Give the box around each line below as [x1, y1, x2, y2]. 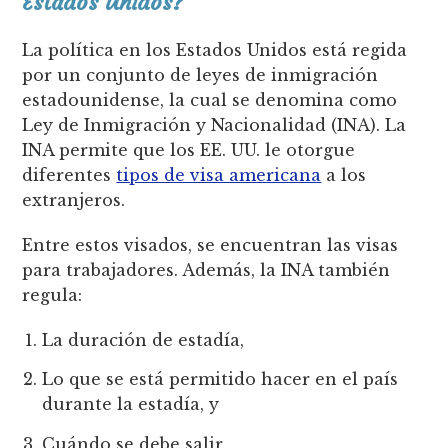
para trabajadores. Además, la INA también [22, 260, 391, 281]
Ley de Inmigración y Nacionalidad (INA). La [22, 115, 407, 136]
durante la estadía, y [42, 394, 220, 415]
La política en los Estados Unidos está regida [22, 40, 408, 61]
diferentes [22, 165, 117, 186]
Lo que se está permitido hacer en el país [42, 369, 399, 390]
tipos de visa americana [116, 165, 322, 186]
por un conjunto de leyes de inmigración [22, 65, 379, 86]
